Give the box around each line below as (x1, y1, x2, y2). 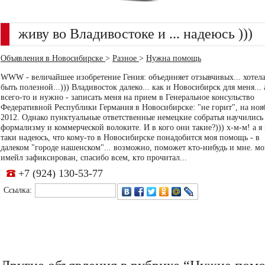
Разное (112, 54, 139, 63)
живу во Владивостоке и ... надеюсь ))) (18, 26, 253, 41)
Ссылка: (4, 186, 32, 195)
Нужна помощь (146, 54, 201, 63)
